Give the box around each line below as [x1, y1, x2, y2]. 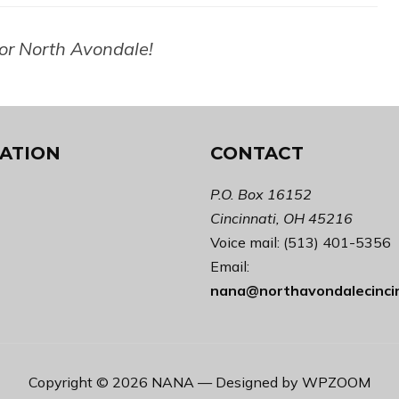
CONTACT [210, 142, 304, 165]
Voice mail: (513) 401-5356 [210, 233, 391, 252]
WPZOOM [302, 373, 370, 392]
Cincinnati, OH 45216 [210, 209, 353, 228]
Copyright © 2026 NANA [28, 373, 194, 392]
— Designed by [198, 373, 302, 392]
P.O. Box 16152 [210, 185, 312, 204]
